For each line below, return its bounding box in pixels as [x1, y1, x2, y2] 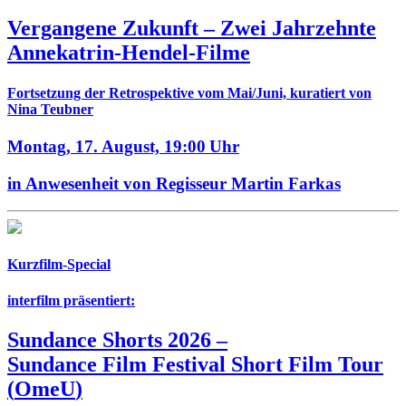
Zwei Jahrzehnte [220, 16, 376, 41]
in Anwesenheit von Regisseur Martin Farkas [7, 173, 341, 193]
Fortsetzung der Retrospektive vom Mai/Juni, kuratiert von [7, 84, 372, 101]
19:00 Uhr [164, 136, 239, 156]
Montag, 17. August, [7, 136, 164, 156]
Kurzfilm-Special [7, 256, 111, 273]
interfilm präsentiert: [7, 292, 135, 308]
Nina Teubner [7, 101, 93, 117]
